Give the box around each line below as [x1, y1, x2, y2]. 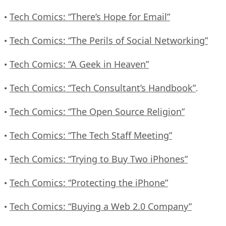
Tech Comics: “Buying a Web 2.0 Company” [10, 200, 192, 212]
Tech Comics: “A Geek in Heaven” [10, 58, 149, 70]
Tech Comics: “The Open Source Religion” [10, 105, 185, 118]
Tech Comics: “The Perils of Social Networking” [10, 34, 208, 46]
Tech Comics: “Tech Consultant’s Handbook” [10, 81, 196, 94]
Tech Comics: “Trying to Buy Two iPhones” [10, 152, 188, 165]
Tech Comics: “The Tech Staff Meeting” [10, 129, 172, 141]
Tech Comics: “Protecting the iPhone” [10, 176, 168, 189]
